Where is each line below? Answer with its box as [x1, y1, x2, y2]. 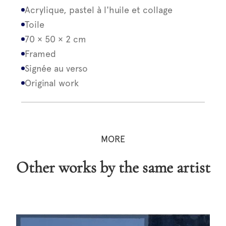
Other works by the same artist [28, 157, 210, 177]
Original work [25, 78, 79, 88]
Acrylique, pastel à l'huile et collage [25, 5, 173, 15]
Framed [25, 48, 56, 59]
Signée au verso [25, 63, 88, 74]
